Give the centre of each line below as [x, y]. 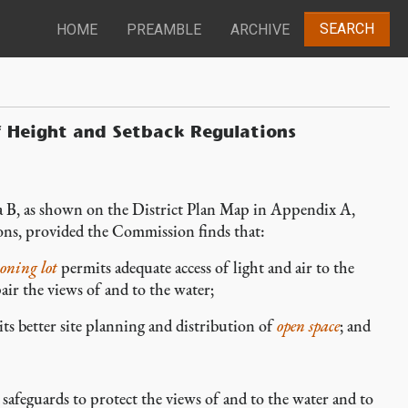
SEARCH [347, 29]
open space [308, 326]
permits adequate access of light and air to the [206, 267]
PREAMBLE [164, 30]
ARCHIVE [260, 30]
